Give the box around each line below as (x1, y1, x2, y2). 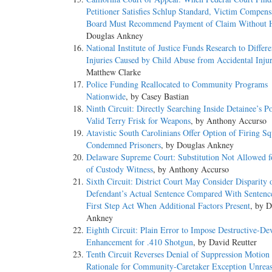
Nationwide (86, 90, 126, 103)
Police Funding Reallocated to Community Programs (86, 78, 268, 90)
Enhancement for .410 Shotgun (86, 236, 193, 248)
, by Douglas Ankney (161, 139, 234, 151)
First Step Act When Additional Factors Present (86, 200, 250, 212)
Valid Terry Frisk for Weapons (86, 115, 191, 127)
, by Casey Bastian (126, 90, 189, 103)
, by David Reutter (193, 236, 257, 248)
